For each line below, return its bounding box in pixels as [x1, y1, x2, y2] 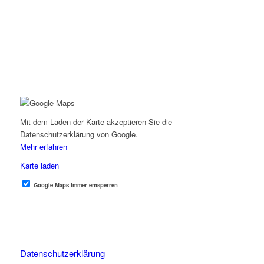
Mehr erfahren [19, 140, 67, 152]
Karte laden [19, 159, 59, 171]
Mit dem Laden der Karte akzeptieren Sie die [19, 115, 172, 127]
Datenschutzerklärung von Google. [19, 128, 138, 140]
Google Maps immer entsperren [33, 180, 118, 189]
